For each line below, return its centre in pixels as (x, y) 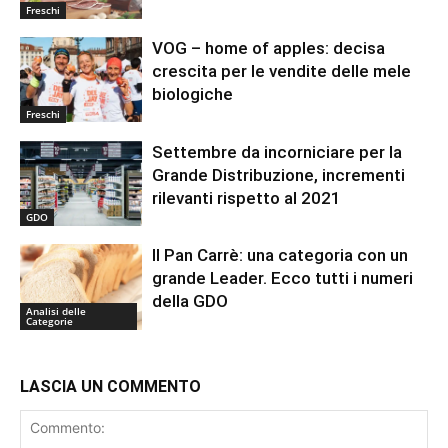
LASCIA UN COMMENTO (110, 387)
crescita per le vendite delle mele (282, 71)
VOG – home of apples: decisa (269, 48)
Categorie (49, 321)
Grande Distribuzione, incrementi (279, 174)
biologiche (193, 94)
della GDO (190, 301)
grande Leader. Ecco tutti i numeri (283, 278)
